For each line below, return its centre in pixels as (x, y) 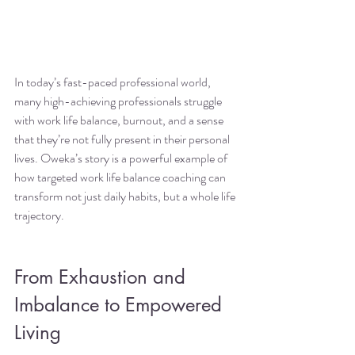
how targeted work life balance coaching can (121, 177)
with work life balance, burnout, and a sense (120, 120)
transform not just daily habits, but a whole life (126, 197)
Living (38, 333)
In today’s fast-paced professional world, (114, 82)
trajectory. (39, 216)
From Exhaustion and (103, 277)
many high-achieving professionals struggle (119, 101)
